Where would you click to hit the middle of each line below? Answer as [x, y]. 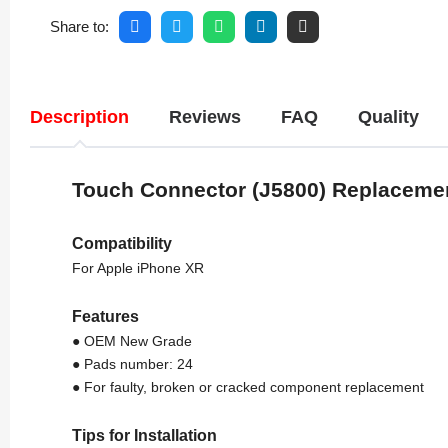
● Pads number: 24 [132, 363]
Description [79, 116]
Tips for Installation [144, 434]
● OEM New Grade [132, 340]
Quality [388, 116]
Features [105, 315]
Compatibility [122, 242]
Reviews [205, 116]
